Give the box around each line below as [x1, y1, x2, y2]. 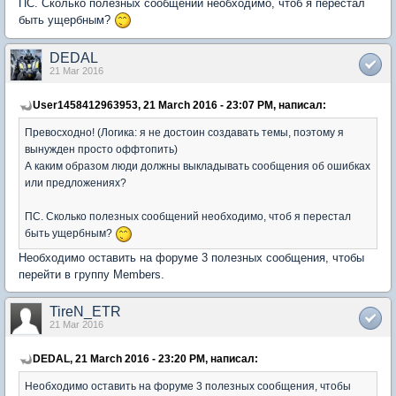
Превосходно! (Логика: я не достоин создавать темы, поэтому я [25, 126, 344, 139]
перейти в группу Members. [19, 268, 164, 282]
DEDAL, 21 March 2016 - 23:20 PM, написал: [33, 353, 258, 365]
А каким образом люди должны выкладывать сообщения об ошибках [25, 160, 370, 172]
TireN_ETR [49, 304, 121, 320]
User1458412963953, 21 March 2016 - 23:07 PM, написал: [33, 99, 326, 111]
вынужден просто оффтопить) [25, 143, 178, 156]
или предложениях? [25, 177, 126, 189]
